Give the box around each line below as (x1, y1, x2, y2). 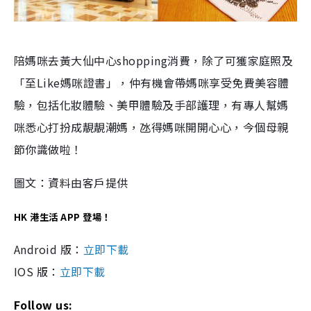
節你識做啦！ (14, 141, 86, 158)
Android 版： (14, 241, 83, 258)
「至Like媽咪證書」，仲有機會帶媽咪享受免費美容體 (14, 74, 289, 91)
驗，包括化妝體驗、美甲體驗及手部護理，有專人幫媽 (14, 96, 289, 113)
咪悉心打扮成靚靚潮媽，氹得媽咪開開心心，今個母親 (14, 119, 289, 135)
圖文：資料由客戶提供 (14, 174, 135, 191)
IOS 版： (14, 263, 60, 280)
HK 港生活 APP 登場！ (14, 210, 111, 224)
